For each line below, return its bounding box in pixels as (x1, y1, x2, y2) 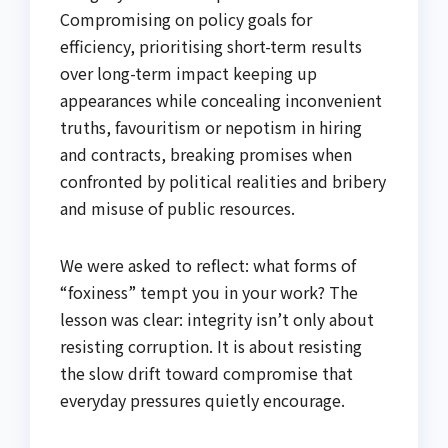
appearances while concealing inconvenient (60, 88, 382, 112)
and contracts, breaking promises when (60, 142, 352, 166)
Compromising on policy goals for (60, 7, 312, 31)
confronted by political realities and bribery (60, 169, 386, 193)
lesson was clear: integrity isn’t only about (60, 307, 374, 331)
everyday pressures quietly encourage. (60, 388, 345, 412)
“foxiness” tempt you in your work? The (60, 280, 358, 304)
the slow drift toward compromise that (60, 361, 353, 385)
